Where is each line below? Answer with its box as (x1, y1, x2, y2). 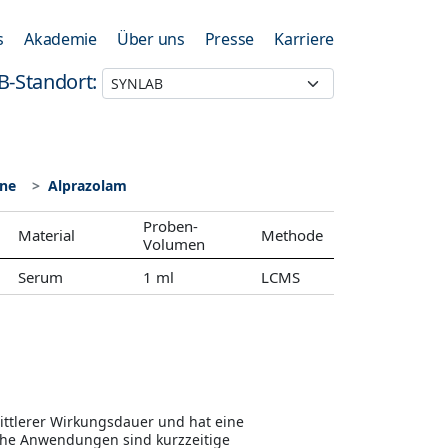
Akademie (24, 28, 97, 50)
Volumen (143, 234, 206, 254)
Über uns (116, 28, 185, 50)
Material (18, 225, 75, 245)
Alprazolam (48, 176, 127, 195)
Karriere (274, 28, 334, 50)
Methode (260, 225, 323, 245)
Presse (204, 28, 255, 50)
